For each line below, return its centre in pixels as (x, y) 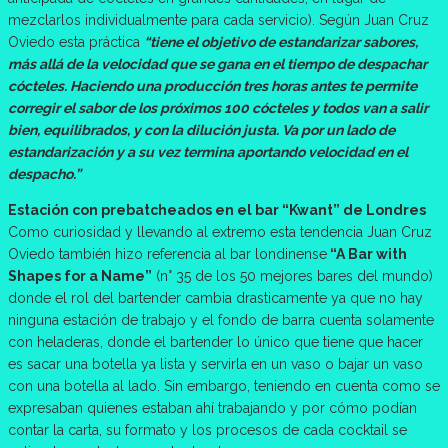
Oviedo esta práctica (76, 41)
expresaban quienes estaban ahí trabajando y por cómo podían (212, 407)
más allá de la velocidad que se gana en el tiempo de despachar (217, 63)
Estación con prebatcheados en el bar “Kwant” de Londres (217, 209)
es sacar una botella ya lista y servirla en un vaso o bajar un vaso (215, 363)
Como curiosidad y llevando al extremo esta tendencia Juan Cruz (220, 231)
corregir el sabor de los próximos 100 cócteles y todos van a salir (218, 107)
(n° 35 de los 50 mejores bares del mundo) (292, 275)
